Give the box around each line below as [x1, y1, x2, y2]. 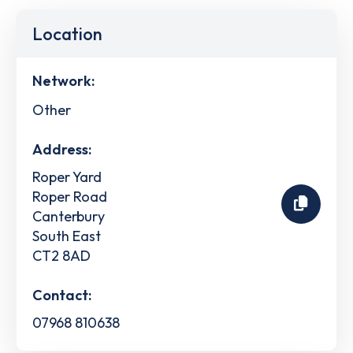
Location [32, 23, 102, 45]
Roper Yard [32, 167, 102, 186]
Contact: [32, 285, 91, 304]
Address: [32, 139, 91, 158]
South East [32, 226, 101, 245]
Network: [32, 72, 95, 90]
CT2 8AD [32, 246, 91, 265]
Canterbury [32, 206, 105, 225]
